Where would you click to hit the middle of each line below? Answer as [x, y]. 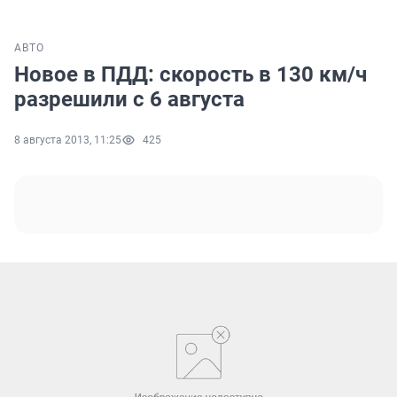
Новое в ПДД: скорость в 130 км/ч [191, 75]
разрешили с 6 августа [129, 100]
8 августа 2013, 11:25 [68, 140]
